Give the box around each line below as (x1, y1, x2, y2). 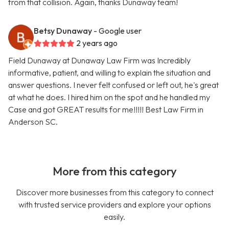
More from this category (52, 164, 177, 179)
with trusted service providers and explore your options (18, 199, 211, 210)
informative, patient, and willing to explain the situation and (8, 67, 211, 78)
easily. (104, 212, 125, 222)
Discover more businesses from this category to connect (15, 187, 214, 198)
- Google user (94, 26, 142, 36)
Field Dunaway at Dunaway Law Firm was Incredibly (8, 55, 191, 66)
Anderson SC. (8, 117, 58, 127)
